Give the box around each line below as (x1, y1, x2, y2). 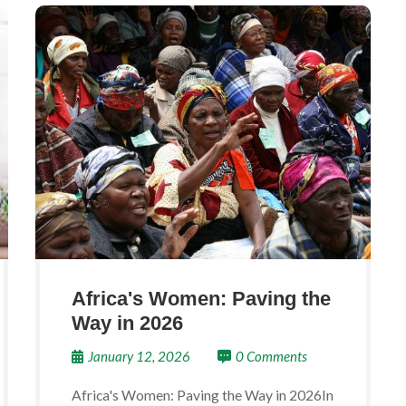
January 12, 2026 (88, 348, 190, 364)
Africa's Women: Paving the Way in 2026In (72, 386, 333, 403)
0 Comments (236, 348, 307, 364)
